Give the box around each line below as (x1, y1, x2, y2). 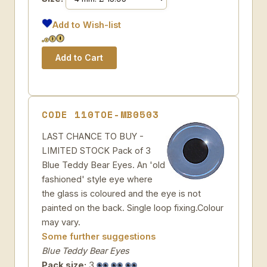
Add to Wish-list (52, 20, 122, 30)
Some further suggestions (42, 231, 156, 241)
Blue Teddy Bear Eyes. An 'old (42, 160, 165, 170)
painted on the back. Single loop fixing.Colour (42, 203, 223, 213)
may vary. (42, 217, 80, 227)
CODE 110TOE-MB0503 (42, 107, 160, 122)
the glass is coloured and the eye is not (42, 188, 201, 198)
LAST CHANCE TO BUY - (42, 131, 144, 141)
